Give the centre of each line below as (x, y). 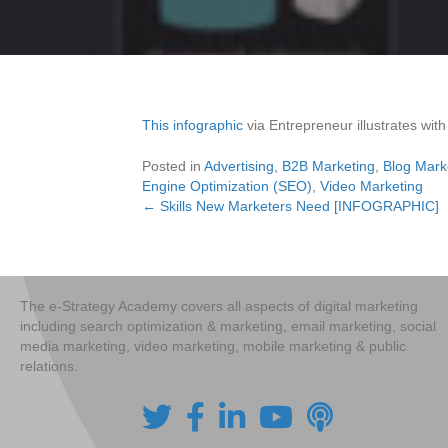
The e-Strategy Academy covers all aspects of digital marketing (219, 306)
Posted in (173, 166)
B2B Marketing (328, 166)
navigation (210, 257)
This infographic (192, 125)
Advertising (239, 166)
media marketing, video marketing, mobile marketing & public (213, 346)
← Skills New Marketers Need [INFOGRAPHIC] (290, 206)
